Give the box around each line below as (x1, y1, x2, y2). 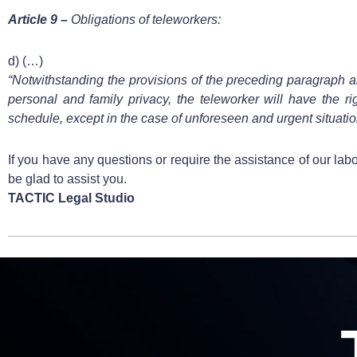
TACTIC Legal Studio (8, 190, 135, 205)
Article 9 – (8, 12, 68, 26)
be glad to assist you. (8, 171, 127, 186)
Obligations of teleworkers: (68, 12, 221, 26)
